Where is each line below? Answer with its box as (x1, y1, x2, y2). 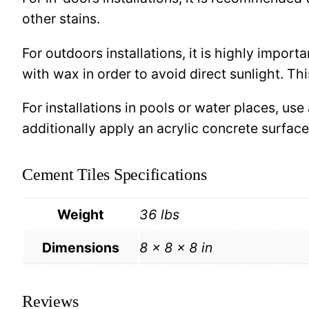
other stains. (22, 10, 100, 28)
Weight (57, 206, 104, 223)
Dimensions (42, 239, 119, 256)
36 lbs (139, 206, 179, 223)
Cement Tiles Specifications (22, 166, 207, 184)
